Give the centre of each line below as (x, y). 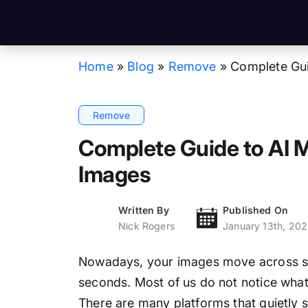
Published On (255, 210)
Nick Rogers (146, 226)
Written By (144, 210)
